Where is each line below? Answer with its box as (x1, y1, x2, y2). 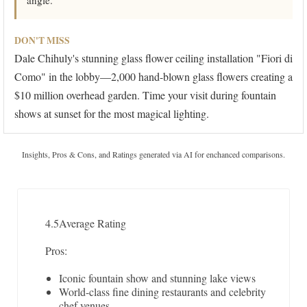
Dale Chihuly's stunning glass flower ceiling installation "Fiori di (14, 51, 293, 66)
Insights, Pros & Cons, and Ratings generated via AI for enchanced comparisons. (22, 149, 285, 160)
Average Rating (59, 216, 126, 231)
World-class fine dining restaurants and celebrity (59, 284, 266, 299)
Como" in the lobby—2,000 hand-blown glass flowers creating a (14, 69, 293, 84)
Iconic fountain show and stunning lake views (59, 271, 256, 286)
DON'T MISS (14, 34, 70, 48)
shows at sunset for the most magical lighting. (14, 106, 209, 121)
